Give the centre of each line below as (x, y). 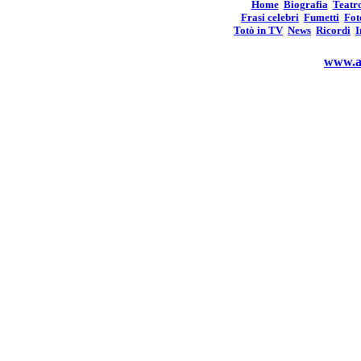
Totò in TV (258, 31)
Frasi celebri (270, 18)
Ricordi (333, 31)
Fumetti (322, 18)
